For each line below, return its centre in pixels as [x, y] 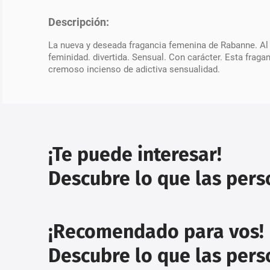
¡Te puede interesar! [135, 154]
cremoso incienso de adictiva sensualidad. [134, 69]
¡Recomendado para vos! [156, 231]
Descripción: [79, 23]
